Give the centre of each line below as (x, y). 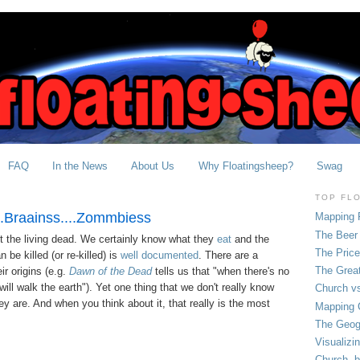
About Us (153, 166)
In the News (80, 166)
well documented (159, 256)
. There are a (228, 256)
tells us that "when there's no (220, 272)
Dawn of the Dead (110, 272)
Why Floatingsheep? (245, 166)
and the (250, 239)
